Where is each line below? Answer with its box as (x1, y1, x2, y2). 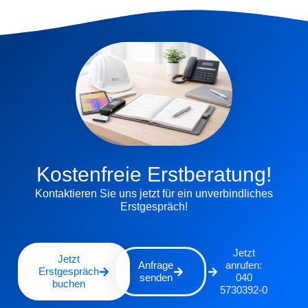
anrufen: (225, 259, 263, 272)
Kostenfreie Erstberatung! (36, 163, 272, 186)
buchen (52, 278, 85, 290)
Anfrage (138, 259, 173, 272)
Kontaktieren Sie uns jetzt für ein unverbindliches (35, 188, 273, 200)
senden (139, 272, 173, 284)
